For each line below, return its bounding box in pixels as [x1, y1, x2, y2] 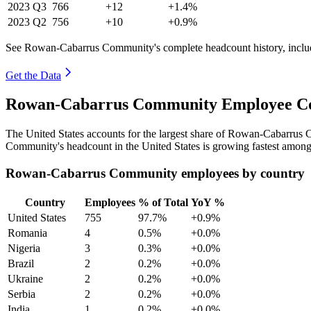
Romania [8, 226, 47, 239]
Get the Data [6, 69, 61, 81]
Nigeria [8, 242, 40, 254]
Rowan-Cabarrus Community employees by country [6, 166, 305, 181]
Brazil [8, 257, 34, 269]
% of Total [138, 196, 188, 208]
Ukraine [8, 272, 43, 285]
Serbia [8, 287, 35, 300]
